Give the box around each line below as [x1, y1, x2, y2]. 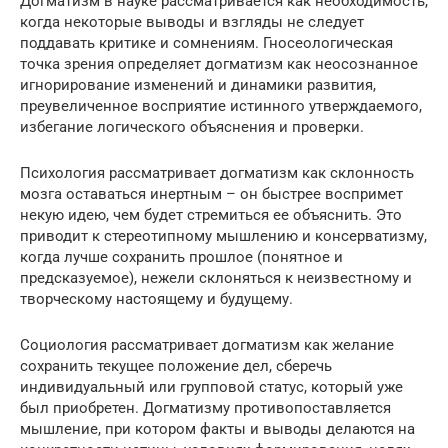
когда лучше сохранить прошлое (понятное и [20, 248, 343, 267]
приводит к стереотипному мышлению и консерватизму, [20, 227, 427, 246]
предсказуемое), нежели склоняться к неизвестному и [20, 269, 412, 288]
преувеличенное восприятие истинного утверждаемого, [20, 97, 422, 116]
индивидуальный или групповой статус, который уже [20, 378, 403, 397]
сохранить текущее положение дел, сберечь [20, 357, 332, 376]
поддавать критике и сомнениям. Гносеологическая [20, 34, 393, 53]
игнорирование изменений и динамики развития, [20, 76, 376, 95]
